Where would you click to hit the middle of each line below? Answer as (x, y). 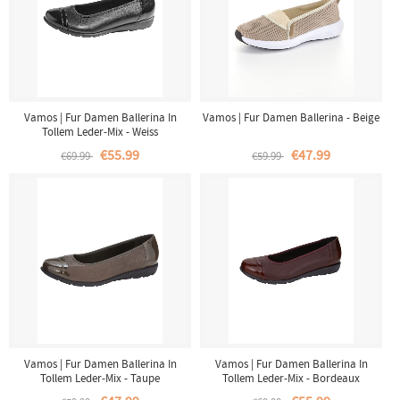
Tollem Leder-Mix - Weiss (100, 132)
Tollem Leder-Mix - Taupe (100, 378)
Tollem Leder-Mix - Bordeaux (291, 378)
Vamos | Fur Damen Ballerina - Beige (291, 117)
